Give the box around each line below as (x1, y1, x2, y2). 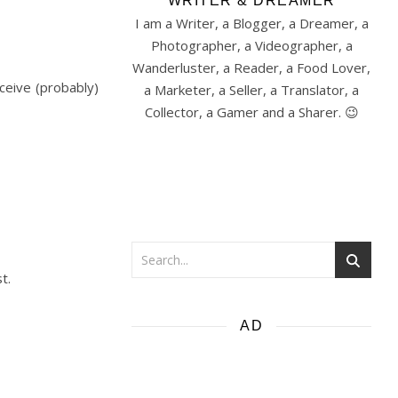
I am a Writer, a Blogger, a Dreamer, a (134, 14, 369, 32)
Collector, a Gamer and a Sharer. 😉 (144, 103, 359, 121)
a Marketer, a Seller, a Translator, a (144, 81, 359, 99)
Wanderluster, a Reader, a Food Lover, (132, 59, 370, 76)
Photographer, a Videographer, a (150, 36, 353, 54)
